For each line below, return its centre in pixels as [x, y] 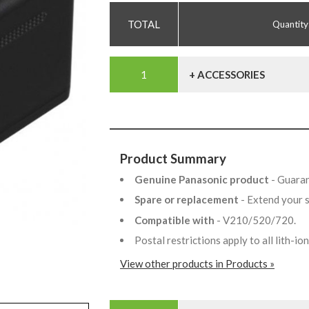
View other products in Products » [197, 264]
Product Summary [173, 159]
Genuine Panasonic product [203, 179]
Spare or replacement [188, 200]
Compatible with [176, 220]
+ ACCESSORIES [227, 75]
